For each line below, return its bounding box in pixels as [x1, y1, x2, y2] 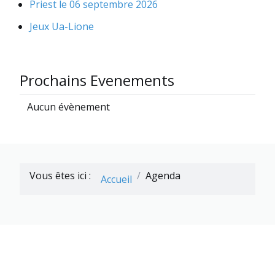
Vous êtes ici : [29, 168, 96, 182]
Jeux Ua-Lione [29, 19, 94, 33]
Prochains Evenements [20, 69, 174, 90]
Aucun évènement [27, 99, 110, 114]
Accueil [101, 172, 132, 186]
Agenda [145, 168, 180, 182]
